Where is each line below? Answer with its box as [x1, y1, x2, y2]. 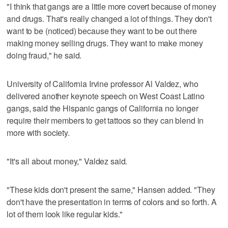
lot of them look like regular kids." [7, 208, 123, 220]
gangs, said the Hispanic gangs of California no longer [7, 102, 198, 114]
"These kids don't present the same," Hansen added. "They [7, 183, 215, 195]
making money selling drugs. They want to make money [7, 37, 204, 49]
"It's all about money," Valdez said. [7, 155, 128, 167]
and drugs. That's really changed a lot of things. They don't [7, 12, 212, 24]
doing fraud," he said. [7, 49, 82, 61]
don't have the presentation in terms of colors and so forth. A [7, 195, 217, 208]
